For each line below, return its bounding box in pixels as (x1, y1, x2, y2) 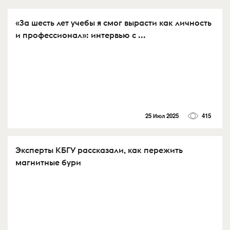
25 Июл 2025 (145, 111, 179, 120)
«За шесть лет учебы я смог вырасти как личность (15, 17, 212, 28)
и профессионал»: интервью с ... (15, 29, 146, 40)
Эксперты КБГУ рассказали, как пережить (15, 144, 183, 155)
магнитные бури (15, 157, 81, 167)
